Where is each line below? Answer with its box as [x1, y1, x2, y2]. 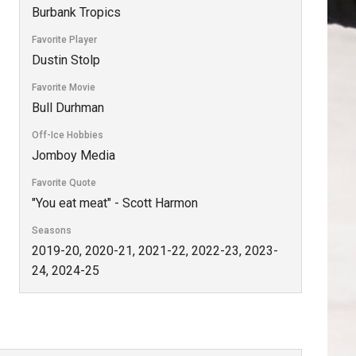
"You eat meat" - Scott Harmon [31, 195, 198, 211]
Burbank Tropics [31, 4, 121, 20]
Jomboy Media [31, 147, 115, 163]
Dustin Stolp [31, 52, 100, 68]
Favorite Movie [31, 81, 95, 93]
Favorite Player [31, 33, 97, 45]
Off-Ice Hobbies [31, 129, 103, 141]
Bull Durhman [31, 99, 104, 115]
